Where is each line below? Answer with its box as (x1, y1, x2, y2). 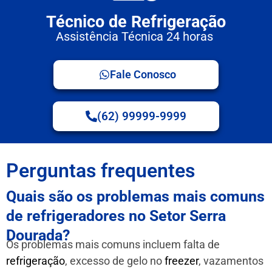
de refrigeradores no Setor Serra (6, 207, 226, 225)
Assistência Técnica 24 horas (56, 29, 216, 44)
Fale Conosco (110, 68, 176, 81)
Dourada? (6, 226, 70, 245)
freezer (165, 254, 199, 268)
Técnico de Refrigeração (46, 12, 226, 32)
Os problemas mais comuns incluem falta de (6, 238, 220, 251)
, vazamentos (199, 254, 263, 268)
